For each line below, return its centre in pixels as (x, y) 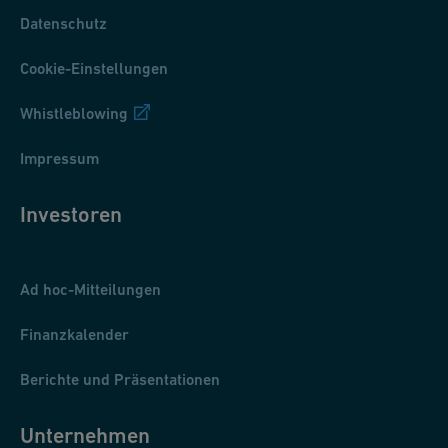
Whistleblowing (74, 114)
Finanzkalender (74, 335)
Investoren (71, 215)
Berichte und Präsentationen (120, 380)
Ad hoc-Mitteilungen (90, 290)
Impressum (59, 159)
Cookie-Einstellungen (94, 69)
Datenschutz (63, 24)
